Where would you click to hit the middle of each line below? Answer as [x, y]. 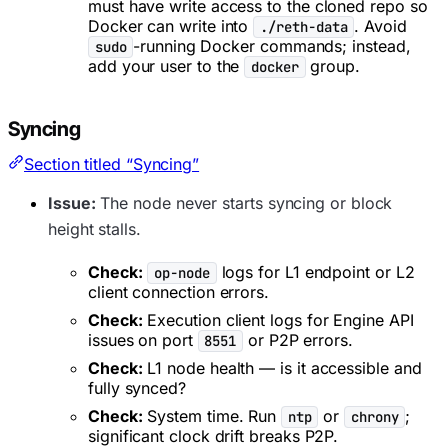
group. [332, 65]
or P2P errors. [298, 339]
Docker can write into [171, 25]
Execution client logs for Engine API [278, 319]
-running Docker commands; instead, [272, 45]
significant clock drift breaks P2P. [213, 435]
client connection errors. [178, 291]
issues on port [143, 339]
